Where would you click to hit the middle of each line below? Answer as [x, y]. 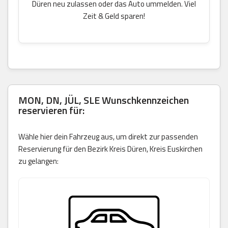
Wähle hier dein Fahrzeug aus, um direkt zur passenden [108, 136]
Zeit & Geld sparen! [114, 16]
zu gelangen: [38, 161]
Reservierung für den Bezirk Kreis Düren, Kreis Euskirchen [110, 149]
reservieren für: [51, 110]
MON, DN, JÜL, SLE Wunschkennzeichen [104, 100]
